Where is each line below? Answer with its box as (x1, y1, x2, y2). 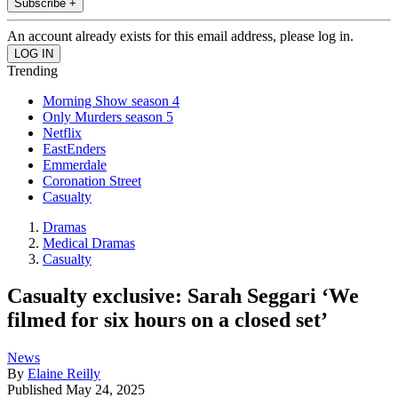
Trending (7, 62, 58, 78)
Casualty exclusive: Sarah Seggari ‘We (7, 284, 359, 308)
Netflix (43, 124, 82, 140)
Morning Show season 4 (43, 92, 179, 108)
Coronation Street (43, 172, 141, 188)
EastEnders (43, 140, 106, 156)
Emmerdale (43, 156, 107, 172)
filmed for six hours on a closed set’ (7, 308, 328, 332)
